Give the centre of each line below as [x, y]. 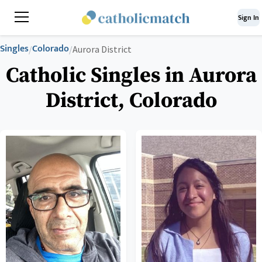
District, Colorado [131, 101]
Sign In [249, 18]
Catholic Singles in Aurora [131, 76]
